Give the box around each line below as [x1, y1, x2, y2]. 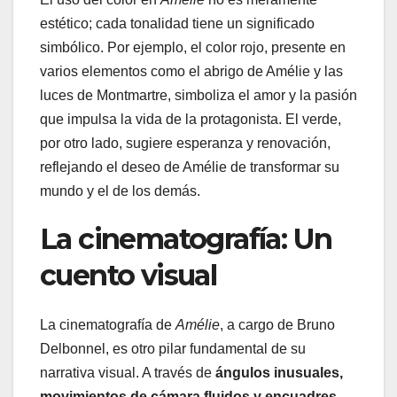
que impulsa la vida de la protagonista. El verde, [40, 111, 341, 127]
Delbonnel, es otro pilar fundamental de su [40, 341, 306, 357]
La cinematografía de [40, 317, 175, 333]
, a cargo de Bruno [220, 317, 335, 333]
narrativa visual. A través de [40, 365, 215, 381]
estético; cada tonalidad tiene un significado [40, 15, 315, 31]
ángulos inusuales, [215, 365, 343, 381]
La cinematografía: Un [40, 221, 332, 256]
